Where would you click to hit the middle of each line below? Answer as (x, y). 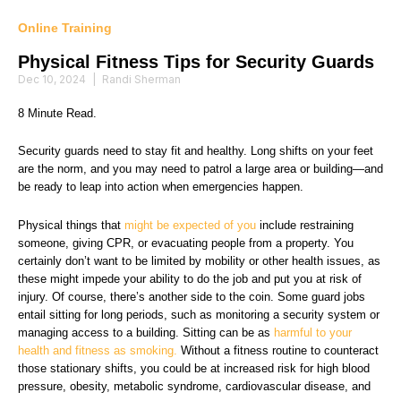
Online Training (65, 28)
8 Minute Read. (57, 114)
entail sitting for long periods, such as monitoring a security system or (199, 314)
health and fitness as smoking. (98, 350)
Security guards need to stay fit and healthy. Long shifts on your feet (196, 151)
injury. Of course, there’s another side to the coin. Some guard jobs (192, 296)
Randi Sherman (141, 80)
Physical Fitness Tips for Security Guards (196, 62)
